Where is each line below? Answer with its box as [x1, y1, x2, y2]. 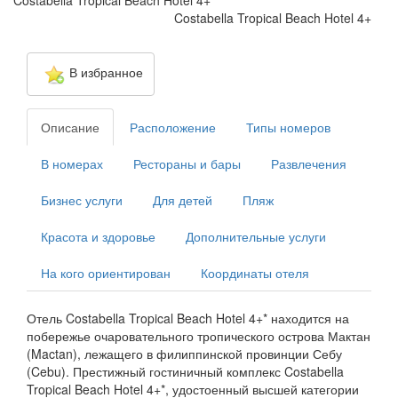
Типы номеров [246, 118, 330, 137]
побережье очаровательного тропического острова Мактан [27, 327, 370, 346]
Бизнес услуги [41, 191, 123, 210]
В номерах [41, 155, 103, 173]
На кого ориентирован [41, 264, 171, 283]
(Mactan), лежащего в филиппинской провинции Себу [27, 345, 342, 363]
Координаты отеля [201, 264, 309, 283]
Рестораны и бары [133, 155, 241, 173]
